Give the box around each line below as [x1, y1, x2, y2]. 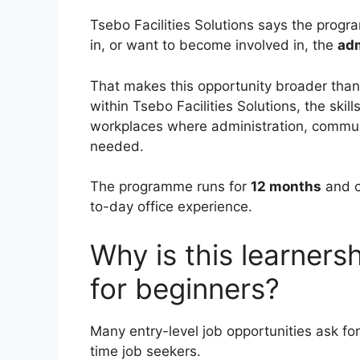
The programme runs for [90, 178, 251, 195]
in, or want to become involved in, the [90, 37, 337, 54]
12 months [251, 178, 321, 195]
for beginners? [90, 271, 280, 305]
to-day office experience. [90, 198, 252, 215]
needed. [90, 137, 144, 154]
